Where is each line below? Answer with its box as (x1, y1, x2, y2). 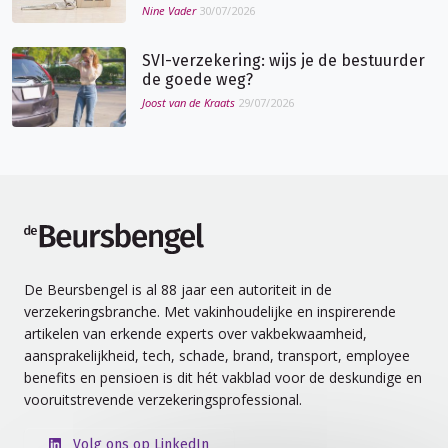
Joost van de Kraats (142, 95, 235, 111)
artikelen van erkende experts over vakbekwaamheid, (24, 324, 367, 344)
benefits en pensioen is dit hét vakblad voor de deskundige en (24, 368, 422, 388)
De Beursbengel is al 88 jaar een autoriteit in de (24, 280, 332, 300)
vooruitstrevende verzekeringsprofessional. (24, 390, 302, 410)
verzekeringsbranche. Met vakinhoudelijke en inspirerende (24, 302, 396, 322)
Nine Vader (142, 3, 196, 19)
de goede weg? (142, 70, 253, 90)
